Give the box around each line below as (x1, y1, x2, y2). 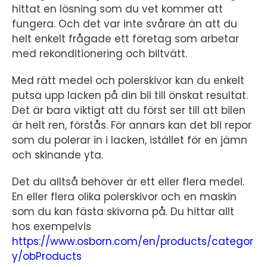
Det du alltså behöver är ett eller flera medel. (12, 175, 244, 189)
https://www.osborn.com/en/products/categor (12, 234, 253, 249)
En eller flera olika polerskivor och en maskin (12, 190, 237, 204)
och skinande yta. (12, 148, 106, 162)
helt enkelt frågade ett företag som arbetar (12, 32, 239, 46)
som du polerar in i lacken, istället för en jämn (12, 133, 247, 147)
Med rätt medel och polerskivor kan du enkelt (12, 73, 244, 88)
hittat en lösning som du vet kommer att (12, 2, 223, 16)
